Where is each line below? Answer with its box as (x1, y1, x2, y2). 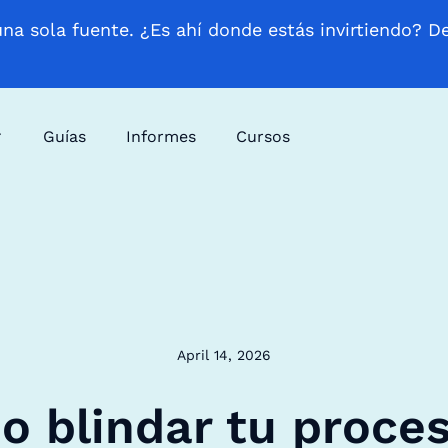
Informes (125, 126, 196, 146)
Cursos (235, 126, 290, 146)
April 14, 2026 (177, 347, 271, 363)
